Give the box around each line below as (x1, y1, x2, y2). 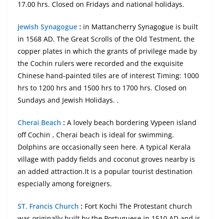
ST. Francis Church (18, 201, 81, 211)
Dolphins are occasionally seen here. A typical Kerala (18, 142, 191, 152)
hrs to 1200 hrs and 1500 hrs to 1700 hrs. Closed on (18, 83, 187, 93)
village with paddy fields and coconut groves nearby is (18, 154, 195, 164)
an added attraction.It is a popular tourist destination (18, 167, 193, 176)
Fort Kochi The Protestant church (83, 201, 192, 211)
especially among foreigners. (18, 179, 112, 189)
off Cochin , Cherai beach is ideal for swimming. (18, 130, 174, 140)
